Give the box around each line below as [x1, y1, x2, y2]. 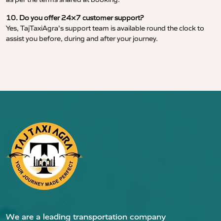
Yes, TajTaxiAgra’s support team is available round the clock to [6, 24, 204, 33]
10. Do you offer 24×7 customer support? [6, 13, 144, 23]
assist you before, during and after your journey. [6, 34, 158, 43]
